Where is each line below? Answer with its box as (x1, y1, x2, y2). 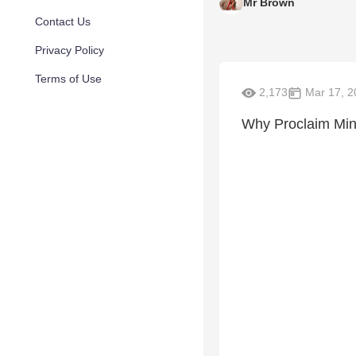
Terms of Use (35, 72, 102, 85)
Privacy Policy (35, 44, 104, 56)
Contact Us (35, 15, 91, 28)
